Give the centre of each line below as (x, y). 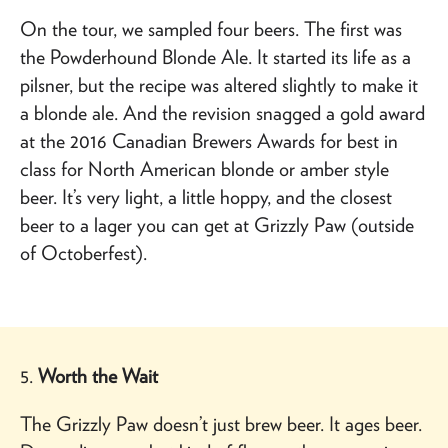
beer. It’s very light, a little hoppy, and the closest (206, 196)
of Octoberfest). (83, 252)
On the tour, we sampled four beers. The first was (211, 28)
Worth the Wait (98, 375)
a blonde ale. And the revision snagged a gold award (222, 112)
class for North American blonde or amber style (204, 168)
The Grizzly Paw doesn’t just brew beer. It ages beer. (221, 423)
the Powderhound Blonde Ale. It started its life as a (215, 56)
